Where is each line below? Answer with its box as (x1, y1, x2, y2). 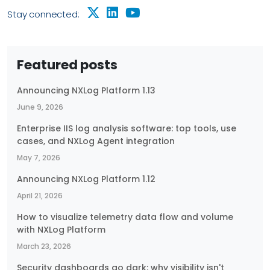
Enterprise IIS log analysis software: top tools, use (17, 122, 236, 134)
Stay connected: (7, 7, 82, 20)
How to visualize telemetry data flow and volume (17, 210, 233, 223)
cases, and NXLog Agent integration (17, 134, 175, 147)
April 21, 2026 (17, 190, 63, 201)
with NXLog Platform (17, 223, 105, 236)
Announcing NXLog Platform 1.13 (17, 84, 155, 96)
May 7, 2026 (17, 152, 60, 163)
